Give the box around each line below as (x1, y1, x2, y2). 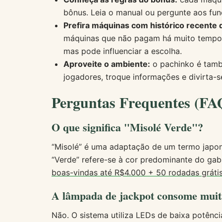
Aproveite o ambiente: (63, 58, 150, 69)
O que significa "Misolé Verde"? (52, 118, 203, 135)
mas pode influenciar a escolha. (63, 46, 182, 56)
